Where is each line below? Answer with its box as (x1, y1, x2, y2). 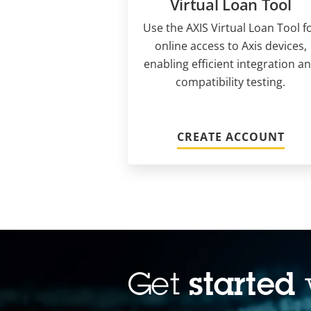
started (189, 271, 305, 303)
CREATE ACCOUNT (176, 128, 285, 144)
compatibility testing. (176, 74, 285, 90)
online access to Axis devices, (154, 37, 307, 53)
